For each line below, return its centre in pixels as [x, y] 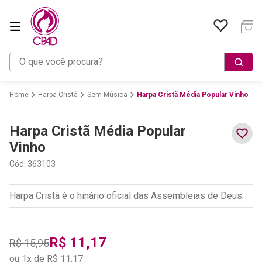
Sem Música [107, 95]
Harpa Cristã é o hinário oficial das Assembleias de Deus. [127, 196]
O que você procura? [51, 57]
